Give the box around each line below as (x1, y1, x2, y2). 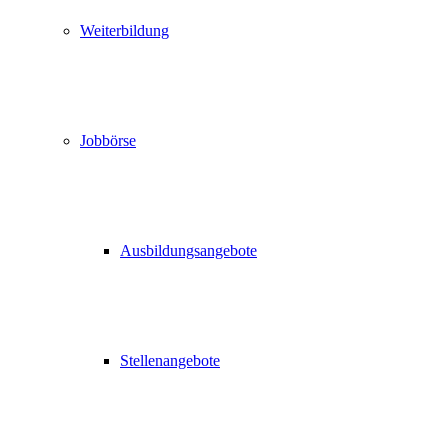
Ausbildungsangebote (120, 242, 257, 259)
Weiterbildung (80, 22, 169, 39)
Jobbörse (80, 132, 136, 149)
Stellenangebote (120, 352, 220, 369)
